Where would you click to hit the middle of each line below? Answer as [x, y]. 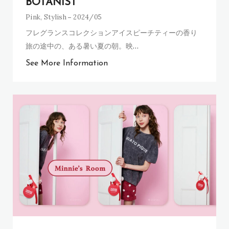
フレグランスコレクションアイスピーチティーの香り [111, 32]
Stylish [55, 17]
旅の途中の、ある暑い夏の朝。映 [79, 45]
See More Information [67, 63]
